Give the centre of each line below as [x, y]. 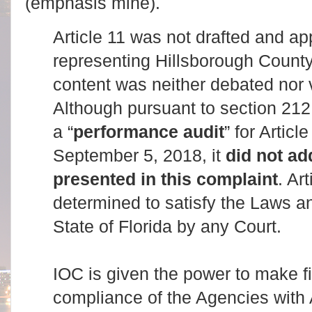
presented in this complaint [165, 179]
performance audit [149, 131]
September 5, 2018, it [139, 155]
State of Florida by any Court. [167, 226]
